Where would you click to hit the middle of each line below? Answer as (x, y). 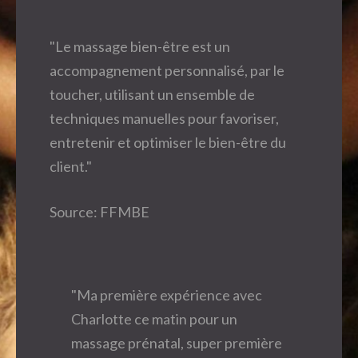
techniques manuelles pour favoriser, (164, 118)
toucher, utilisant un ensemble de (152, 94)
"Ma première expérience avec (167, 294)
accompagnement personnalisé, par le (167, 70)
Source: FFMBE (99, 211)
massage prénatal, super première (177, 342)
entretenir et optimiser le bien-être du (168, 142)
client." (71, 166)
